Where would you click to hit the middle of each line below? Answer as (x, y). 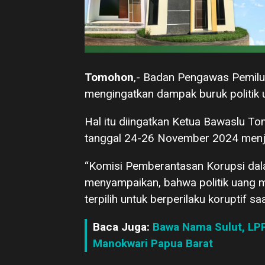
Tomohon (109, 77)
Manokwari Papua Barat (153, 244)
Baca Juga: (123, 227)
